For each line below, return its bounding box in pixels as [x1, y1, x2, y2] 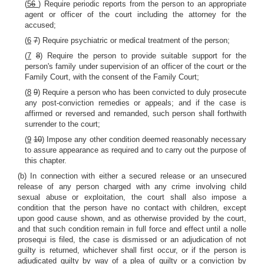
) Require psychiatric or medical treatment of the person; [38, 36, 230, 45]
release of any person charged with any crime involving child [18, 182, 246, 191]
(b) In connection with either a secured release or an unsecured [18, 171, 246, 180]
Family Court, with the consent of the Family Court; [25, 72, 199, 81]
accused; [25, 21, 56, 29]
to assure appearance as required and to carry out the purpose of [25, 146, 246, 154]
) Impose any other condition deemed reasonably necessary [42, 135, 246, 144]
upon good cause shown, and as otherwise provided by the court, [18, 214, 246, 223]
